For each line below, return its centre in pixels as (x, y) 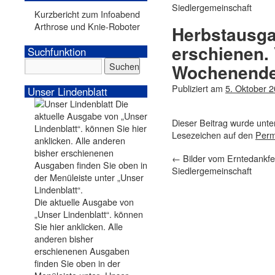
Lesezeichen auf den (214, 135)
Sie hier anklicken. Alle (78, 226)
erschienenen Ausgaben (82, 251)
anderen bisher (64, 238)
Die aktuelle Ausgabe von (84, 202)
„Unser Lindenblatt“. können (88, 214)
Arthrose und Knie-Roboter (87, 26)
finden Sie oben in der (77, 263)
